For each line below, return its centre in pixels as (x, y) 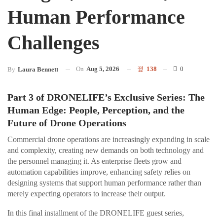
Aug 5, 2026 (103, 69)
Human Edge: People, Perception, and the (96, 110)
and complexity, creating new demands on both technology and (106, 150)
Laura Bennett (38, 70)
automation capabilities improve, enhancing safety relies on (99, 172)
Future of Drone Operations (67, 123)
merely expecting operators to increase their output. (87, 194)
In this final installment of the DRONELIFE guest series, (96, 213)
